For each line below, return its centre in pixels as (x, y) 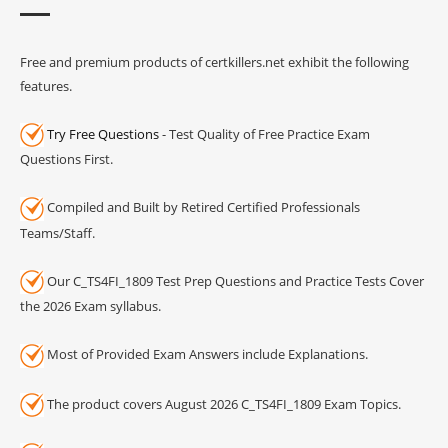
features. (46, 85)
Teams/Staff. (57, 232)
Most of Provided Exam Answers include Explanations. (206, 354)
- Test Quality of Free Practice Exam (264, 133)
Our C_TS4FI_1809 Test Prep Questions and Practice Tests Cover (234, 280)
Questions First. (66, 159)
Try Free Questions (103, 133)
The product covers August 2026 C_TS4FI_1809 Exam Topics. (222, 403)
